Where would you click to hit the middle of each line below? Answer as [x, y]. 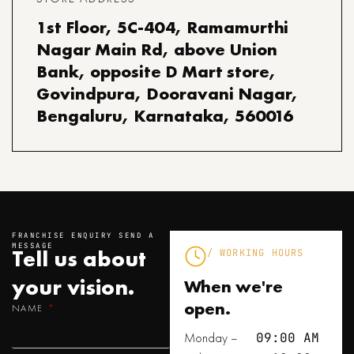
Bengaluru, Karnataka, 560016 [165, 115]
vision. [101, 287]
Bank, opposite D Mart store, [156, 71]
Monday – [211, 337]
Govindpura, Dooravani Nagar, [168, 93]
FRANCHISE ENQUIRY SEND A [83, 235]
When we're [233, 286]
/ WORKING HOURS [255, 252]
